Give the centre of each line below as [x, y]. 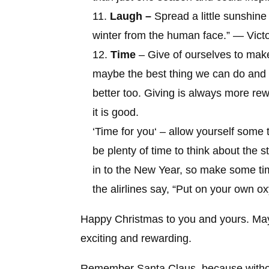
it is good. [116, 112]
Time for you [125, 131]
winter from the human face [158, 35]
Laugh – [132, 16]
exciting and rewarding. [136, 238]
